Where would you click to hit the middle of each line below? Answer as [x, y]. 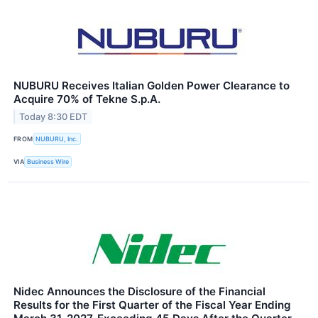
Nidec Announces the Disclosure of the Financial [139, 291]
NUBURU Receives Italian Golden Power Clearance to [152, 86]
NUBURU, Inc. [57, 138]
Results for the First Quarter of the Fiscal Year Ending [152, 305]
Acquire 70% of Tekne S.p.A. [87, 99]
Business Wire [48, 162]
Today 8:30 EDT [54, 117]
